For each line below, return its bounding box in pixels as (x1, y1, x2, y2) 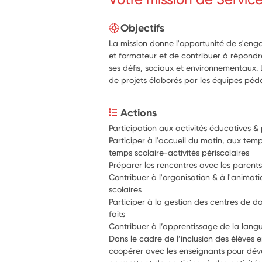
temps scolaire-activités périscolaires (109, 147, 250, 157)
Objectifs (120, 21, 165, 35)
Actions (120, 106, 157, 119)
